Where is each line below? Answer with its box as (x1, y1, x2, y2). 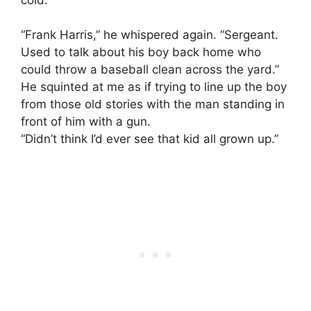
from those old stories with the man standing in (21, 97, 285, 112)
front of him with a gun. (21, 115, 151, 129)
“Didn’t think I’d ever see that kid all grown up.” (21, 132, 278, 146)
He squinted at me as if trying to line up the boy (21, 80, 287, 94)
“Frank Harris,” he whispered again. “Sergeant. (21, 28, 278, 42)
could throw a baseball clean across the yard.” (21, 62, 279, 77)
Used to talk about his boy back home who (21, 45, 261, 60)
